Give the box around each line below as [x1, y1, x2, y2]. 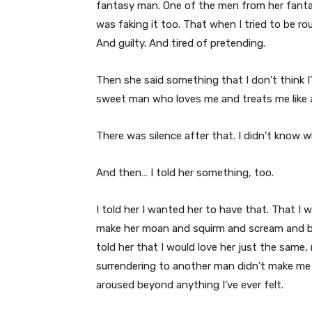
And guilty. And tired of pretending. [96, 37, 265, 50]
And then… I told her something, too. [96, 166, 274, 180]
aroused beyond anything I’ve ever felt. [96, 279, 283, 292]
